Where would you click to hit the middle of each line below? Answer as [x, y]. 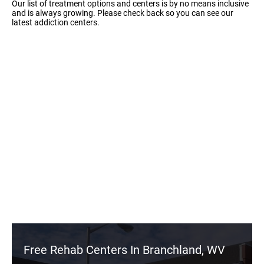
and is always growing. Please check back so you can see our [123, 13]
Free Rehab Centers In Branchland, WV [124, 250]
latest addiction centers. [56, 22]
